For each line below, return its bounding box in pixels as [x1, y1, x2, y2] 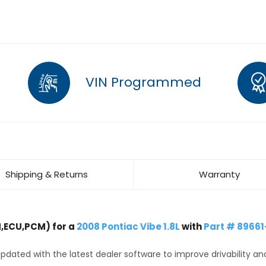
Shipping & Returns [5, 168, 88, 180]
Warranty [199, 168, 240, 180]
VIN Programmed [82, 72, 201, 91]
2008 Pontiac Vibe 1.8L [76, 220, 180, 233]
